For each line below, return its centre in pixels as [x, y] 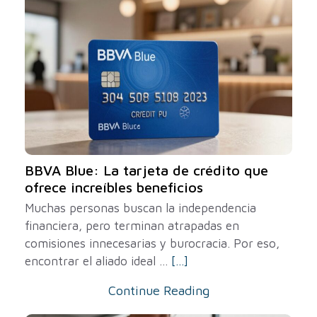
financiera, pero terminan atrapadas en [132, 226]
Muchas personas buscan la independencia [140, 208]
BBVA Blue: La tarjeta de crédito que [146, 170]
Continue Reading [158, 290]
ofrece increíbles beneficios [114, 187]
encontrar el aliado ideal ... [98, 261]
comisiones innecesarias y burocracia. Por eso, [152, 243]
